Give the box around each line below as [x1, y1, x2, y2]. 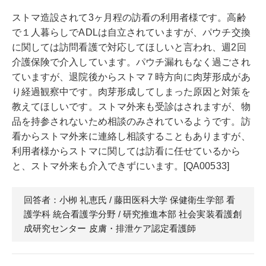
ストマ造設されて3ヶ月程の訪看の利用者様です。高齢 [12, 12, 246, 23]
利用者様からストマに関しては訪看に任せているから [12, 145, 241, 156]
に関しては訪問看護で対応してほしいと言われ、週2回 [12, 42, 246, 52]
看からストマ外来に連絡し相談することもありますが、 [12, 131, 251, 141]
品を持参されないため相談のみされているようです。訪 [12, 116, 251, 126]
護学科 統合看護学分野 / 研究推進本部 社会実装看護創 [24, 208, 242, 219]
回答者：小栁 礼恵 [24, 194, 98, 205]
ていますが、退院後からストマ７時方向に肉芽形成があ [12, 71, 251, 82]
